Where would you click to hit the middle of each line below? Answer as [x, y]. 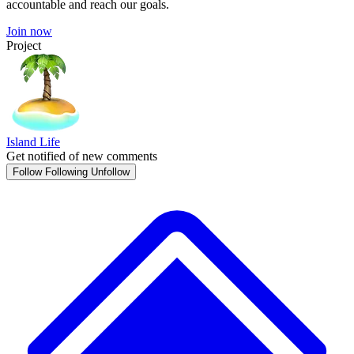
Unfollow [110, 172]
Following [66, 172]
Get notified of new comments [82, 156]
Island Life [33, 142]
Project [24, 45]
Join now [29, 31]
